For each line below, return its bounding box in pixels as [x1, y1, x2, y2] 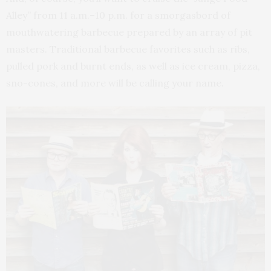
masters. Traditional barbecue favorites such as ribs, [6, 42, 250, 55]
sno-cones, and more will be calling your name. [6, 76, 224, 89]
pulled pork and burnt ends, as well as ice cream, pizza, [6, 59, 260, 72]
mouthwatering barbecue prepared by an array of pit [6, 25, 252, 38]
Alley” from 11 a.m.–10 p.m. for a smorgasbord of [6, 8, 230, 21]
